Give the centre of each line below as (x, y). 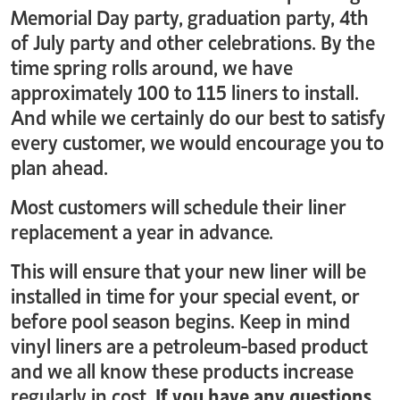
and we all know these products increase (182, 369)
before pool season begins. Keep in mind (180, 319)
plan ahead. (59, 165)
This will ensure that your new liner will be (188, 269)
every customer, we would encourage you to (197, 140)
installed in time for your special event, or (185, 294)
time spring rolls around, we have (152, 65)
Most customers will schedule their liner (179, 204)
